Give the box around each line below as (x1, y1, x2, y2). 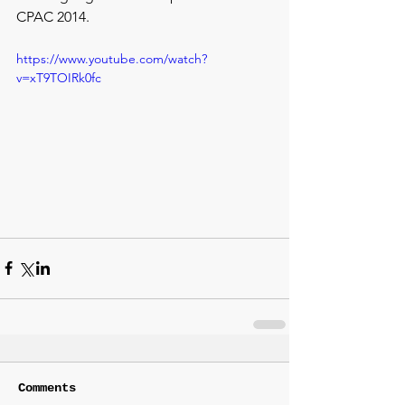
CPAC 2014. (16, 8, 89, 25)
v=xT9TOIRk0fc (16, 70, 101, 86)
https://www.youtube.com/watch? (16, 51, 207, 67)
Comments (18, 380, 76, 395)
